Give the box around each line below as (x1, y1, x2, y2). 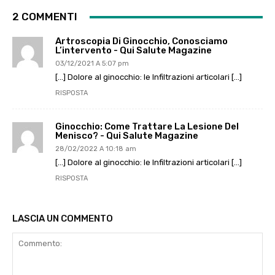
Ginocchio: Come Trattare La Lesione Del (55, 121, 239, 133)
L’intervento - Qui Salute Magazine (55, 45, 212, 56)
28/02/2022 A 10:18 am (55, 145, 136, 153)
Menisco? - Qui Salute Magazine (55, 130, 198, 142)
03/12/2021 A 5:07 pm (55, 60, 129, 68)
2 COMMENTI (12, 10, 77, 23)
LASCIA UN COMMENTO (12, 213, 113, 225)
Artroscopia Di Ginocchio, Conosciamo (55, 36, 228, 47)
